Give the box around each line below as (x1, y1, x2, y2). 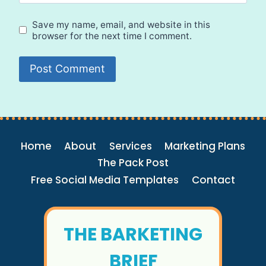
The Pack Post (97, 156, 169, 170)
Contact (191, 173, 235, 188)
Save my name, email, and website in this (32, 18, 211, 30)
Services (109, 138, 152, 153)
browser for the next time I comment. (32, 30, 192, 42)
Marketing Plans (164, 138, 245, 153)
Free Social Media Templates (31, 173, 179, 188)
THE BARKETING (64, 222, 202, 247)
